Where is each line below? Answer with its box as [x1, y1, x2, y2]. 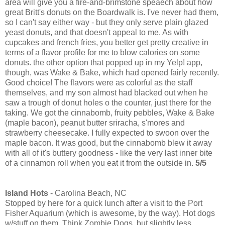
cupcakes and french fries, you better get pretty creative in [5, 38, 208, 47]
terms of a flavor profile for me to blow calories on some [5, 48, 200, 57]
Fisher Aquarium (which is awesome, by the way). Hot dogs [5, 209, 215, 218]
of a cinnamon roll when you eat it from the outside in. [5, 159, 195, 168]
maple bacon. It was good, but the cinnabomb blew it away [5, 139, 212, 148]
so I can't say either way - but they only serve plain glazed [5, 18, 208, 27]
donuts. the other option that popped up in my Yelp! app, [5, 58, 202, 67]
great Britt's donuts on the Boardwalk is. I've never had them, [5, 8, 218, 17]
